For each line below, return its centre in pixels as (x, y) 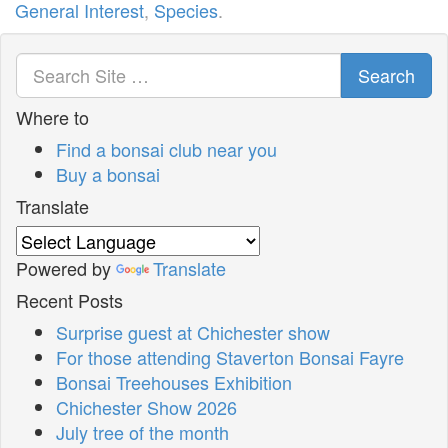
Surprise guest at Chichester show (193, 331)
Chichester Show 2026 (146, 406)
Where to (52, 116)
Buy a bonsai (108, 173)
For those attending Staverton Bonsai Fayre (230, 356)
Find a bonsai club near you (166, 148)
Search (386, 74)
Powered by (66, 267)
